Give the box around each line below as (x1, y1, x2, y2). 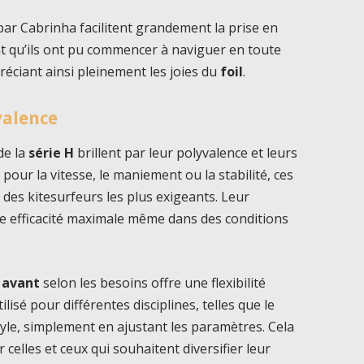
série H (28, 144, 75, 162)
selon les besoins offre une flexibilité (40, 273, 266, 292)
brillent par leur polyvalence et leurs (74, 144, 298, 162)
